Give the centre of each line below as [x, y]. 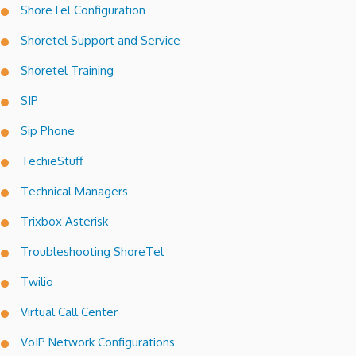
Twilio [37, 282]
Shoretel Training [67, 71]
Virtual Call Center [69, 312]
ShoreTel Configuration [83, 10]
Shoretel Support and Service [101, 41]
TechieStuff [52, 161]
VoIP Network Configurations [98, 342]
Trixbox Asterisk [64, 222]
